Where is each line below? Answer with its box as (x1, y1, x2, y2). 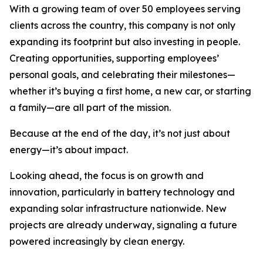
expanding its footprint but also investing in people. (9, 36, 240, 48)
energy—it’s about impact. (9, 144, 128, 156)
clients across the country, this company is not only (9, 19, 235, 31)
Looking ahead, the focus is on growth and (9, 170, 204, 181)
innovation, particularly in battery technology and (9, 186, 235, 198)
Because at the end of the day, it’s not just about (9, 127, 230, 139)
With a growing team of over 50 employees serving (9, 3, 241, 15)
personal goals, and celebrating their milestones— (9, 69, 235, 80)
